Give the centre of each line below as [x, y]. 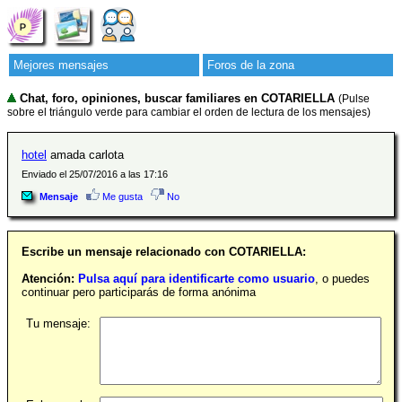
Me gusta [121, 197]
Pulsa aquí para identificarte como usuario [197, 279]
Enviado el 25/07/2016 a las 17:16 [95, 174]
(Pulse [354, 99]
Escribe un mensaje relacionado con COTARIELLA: [164, 252]
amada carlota [85, 155]
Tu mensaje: [58, 323]
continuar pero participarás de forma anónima [139, 292]
